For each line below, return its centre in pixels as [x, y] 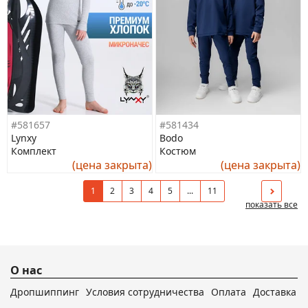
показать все [272, 205]
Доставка [275, 291]
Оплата [229, 291]
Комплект [34, 151]
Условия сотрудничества [145, 291]
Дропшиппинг [45, 291]
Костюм [177, 151]
